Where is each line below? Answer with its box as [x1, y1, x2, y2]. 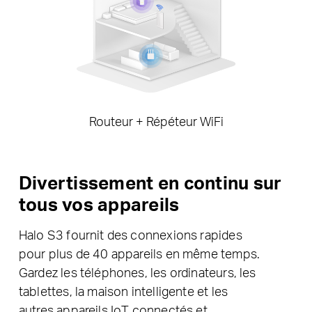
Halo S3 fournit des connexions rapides [18, 226, 242, 243]
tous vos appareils [18, 192, 180, 215]
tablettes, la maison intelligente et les [18, 283, 228, 299]
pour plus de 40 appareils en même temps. [18, 245, 260, 262]
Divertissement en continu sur [18, 170, 282, 194]
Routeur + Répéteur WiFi [88, 112, 224, 129]
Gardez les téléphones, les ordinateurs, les [18, 264, 256, 281]
